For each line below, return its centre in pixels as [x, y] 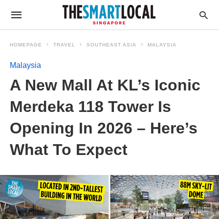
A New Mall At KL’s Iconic [105, 85]
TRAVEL [64, 45]
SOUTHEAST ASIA [111, 45]
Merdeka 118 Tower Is [90, 107]
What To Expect [69, 150]
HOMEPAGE [26, 45]
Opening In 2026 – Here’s [104, 128]
